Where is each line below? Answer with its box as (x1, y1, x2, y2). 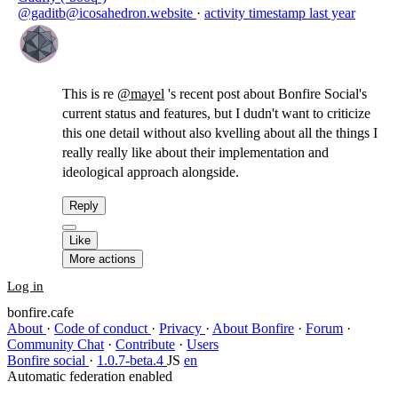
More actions (69, 252, 136, 266)
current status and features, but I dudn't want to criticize (62, 106, 370, 121)
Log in (7, 279, 44, 293)
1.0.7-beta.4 (97, 353, 167, 368)
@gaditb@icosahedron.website (18, 5, 196, 20)
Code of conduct (54, 321, 151, 336)
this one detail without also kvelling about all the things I (62, 125, 378, 140)
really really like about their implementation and (62, 145, 329, 160)
